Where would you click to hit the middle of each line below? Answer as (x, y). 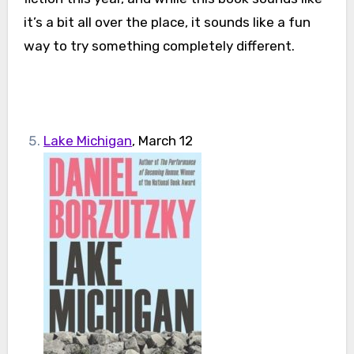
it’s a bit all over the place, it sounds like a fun (167, 23)
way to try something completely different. (159, 46)
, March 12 (163, 141)
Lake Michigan (88, 141)
